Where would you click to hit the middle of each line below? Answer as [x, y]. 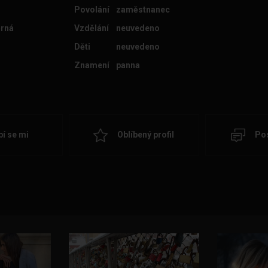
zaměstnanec [143, 10]
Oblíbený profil [146, 135]
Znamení [92, 65]
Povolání [92, 10]
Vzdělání [92, 28]
